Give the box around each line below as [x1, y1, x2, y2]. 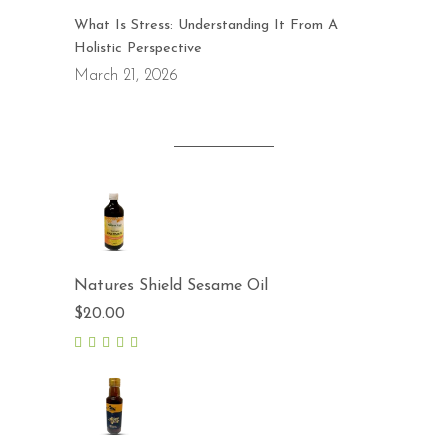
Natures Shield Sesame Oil [74, 278, 268, 294]
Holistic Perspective [74, 41, 202, 56]
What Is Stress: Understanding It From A [74, 18, 338, 33]
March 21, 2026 [74, 68, 178, 84]
